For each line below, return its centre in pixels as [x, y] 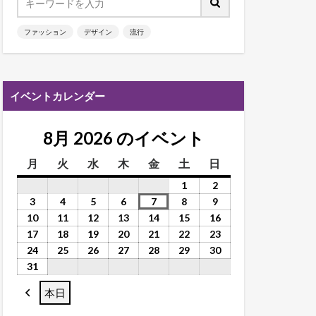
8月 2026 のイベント [123, 138]
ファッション [45, 32]
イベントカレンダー [57, 96]
